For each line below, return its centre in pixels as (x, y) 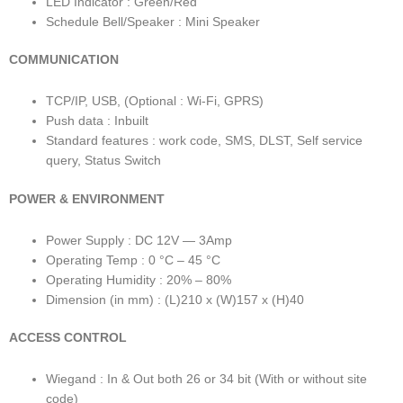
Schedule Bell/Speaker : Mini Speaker (153, 22)
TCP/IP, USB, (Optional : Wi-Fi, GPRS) (155, 102)
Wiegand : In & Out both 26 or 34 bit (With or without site (207, 380)
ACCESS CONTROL (68, 338)
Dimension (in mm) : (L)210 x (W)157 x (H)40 (175, 300)
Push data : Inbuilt (98, 121)
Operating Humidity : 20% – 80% (139, 280)
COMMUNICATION (64, 60)
